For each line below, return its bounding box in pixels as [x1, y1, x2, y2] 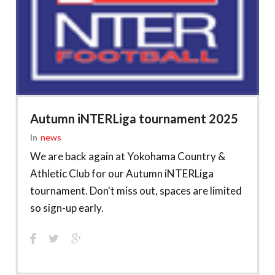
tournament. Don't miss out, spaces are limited [30, 184, 242, 197]
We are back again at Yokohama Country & [30, 149, 225, 163]
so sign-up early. [30, 201, 104, 214]
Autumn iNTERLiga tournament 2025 [30, 110, 238, 126]
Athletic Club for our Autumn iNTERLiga [30, 166, 214, 180]
